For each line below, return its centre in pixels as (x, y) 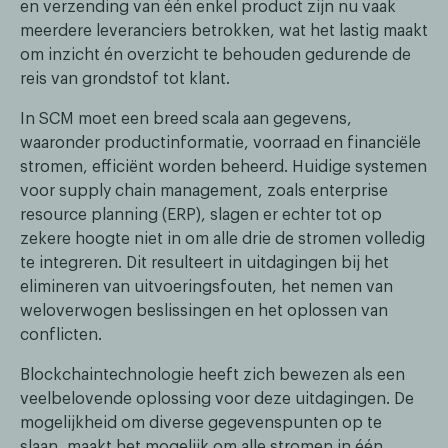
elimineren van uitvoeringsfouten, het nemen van (206, 287)
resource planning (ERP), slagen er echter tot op (201, 215)
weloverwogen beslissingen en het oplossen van (204, 311)
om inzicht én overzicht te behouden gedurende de (215, 55)
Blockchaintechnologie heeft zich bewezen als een (212, 375)
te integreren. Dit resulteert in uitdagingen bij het (204, 263)
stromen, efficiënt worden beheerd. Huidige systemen (223, 167)
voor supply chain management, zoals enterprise (204, 191)
